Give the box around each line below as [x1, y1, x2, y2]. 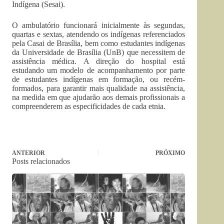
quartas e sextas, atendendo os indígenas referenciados [12, 30, 185, 38]
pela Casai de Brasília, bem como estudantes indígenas [12, 39, 185, 47]
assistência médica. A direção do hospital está [12, 57, 185, 65]
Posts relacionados [12, 157, 70, 165]
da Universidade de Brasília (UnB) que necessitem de [12, 48, 185, 56]
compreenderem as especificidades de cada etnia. [12, 102, 165, 110]
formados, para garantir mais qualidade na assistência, [12, 84, 185, 92]
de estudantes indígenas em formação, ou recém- [12, 75, 185, 83]
